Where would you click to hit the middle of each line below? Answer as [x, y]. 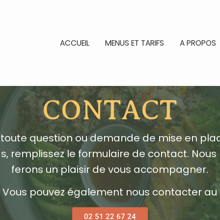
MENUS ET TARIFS [135, 43]
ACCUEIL [75, 43]
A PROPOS [198, 43]
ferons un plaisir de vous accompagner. [110, 169]
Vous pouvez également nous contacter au [110, 192]
